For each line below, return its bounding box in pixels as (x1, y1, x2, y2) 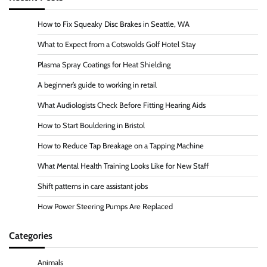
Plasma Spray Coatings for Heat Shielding (38, 60, 170, 69)
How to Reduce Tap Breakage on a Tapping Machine (38, 141, 204, 150)
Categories (9, 229, 52, 241)
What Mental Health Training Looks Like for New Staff (38, 161, 209, 170)
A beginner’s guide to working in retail (38, 80, 157, 89)
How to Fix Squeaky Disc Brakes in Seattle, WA (38, 19, 190, 29)
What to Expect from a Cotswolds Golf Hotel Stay (38, 39, 196, 49)
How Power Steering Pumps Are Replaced (38, 201, 173, 211)
